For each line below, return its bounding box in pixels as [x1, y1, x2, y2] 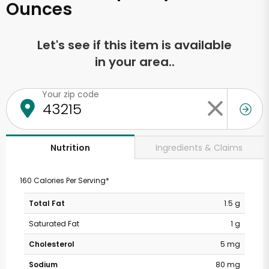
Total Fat [29, 198, 65, 208]
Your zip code [42, 88, 99, 100]
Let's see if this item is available [37, 37, 232, 53]
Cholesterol [29, 239, 74, 249]
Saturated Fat [29, 219, 79, 229]
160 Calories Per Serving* [19, 175, 109, 186]
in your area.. [94, 53, 175, 70]
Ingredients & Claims [156, 141, 243, 154]
